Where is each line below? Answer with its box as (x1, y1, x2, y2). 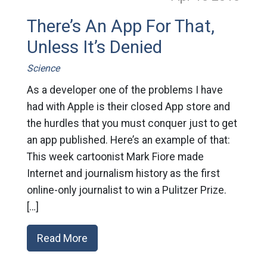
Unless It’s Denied (26, 37, 162, 57)
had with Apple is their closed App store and (26, 101, 230, 113)
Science (26, 63, 60, 74)
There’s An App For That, (26, 16, 215, 36)
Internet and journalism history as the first (26, 167, 220, 179)
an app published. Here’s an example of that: (26, 134, 230, 146)
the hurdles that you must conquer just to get (26, 117, 237, 129)
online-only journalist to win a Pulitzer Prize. (26, 184, 226, 196)
